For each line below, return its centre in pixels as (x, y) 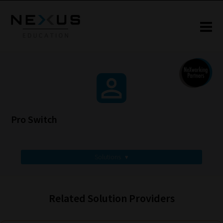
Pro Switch (34, 119)
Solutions (109, 157)
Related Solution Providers (111, 198)
